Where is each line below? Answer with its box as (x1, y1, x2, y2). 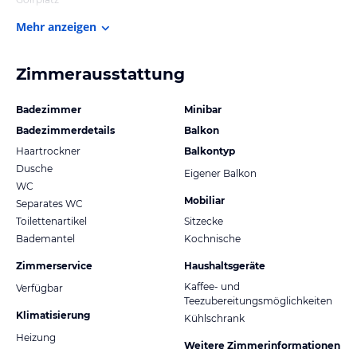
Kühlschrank (184, 312, 245, 324)
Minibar (184, 103, 222, 116)
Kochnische (184, 232, 241, 245)
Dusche (16, 162, 53, 175)
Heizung (16, 331, 56, 343)
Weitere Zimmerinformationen (184, 339, 340, 351)
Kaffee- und (184, 280, 240, 292)
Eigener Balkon (184, 167, 257, 179)
